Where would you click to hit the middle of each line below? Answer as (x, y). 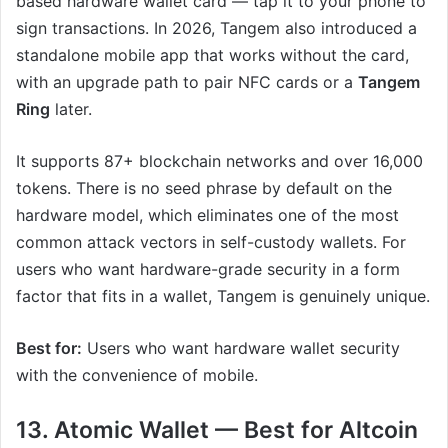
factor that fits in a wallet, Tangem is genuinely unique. (223, 296)
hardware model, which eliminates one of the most (207, 215)
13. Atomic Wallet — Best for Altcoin (217, 430)
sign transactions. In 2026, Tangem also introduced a (216, 28)
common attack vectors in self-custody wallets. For (211, 242)
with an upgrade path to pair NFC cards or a (187, 82)
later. (71, 109)
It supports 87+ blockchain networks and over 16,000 (219, 161)
